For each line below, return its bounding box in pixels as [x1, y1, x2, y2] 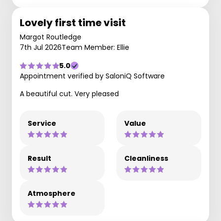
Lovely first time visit [20, 16, 126, 30]
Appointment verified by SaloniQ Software [20, 71, 165, 81]
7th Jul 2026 [20, 42, 62, 52]
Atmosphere [28, 188, 75, 198]
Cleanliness [124, 153, 168, 163]
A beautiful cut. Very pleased [20, 89, 119, 99]
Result [28, 153, 51, 163]
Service [28, 118, 56, 128]
